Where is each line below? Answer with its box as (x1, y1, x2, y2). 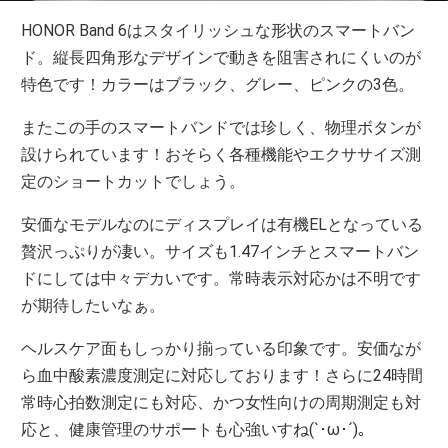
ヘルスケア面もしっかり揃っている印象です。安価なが (21, 339, 422, 359)
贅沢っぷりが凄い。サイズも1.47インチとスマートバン (21, 242, 420, 262)
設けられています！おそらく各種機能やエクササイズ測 (21, 145, 422, 165)
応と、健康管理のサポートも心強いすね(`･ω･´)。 (21, 420, 375, 440)
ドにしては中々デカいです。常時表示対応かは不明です (21, 269, 422, 289)
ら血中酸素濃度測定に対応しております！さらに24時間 (21, 366, 424, 386)
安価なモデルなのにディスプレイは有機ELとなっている (21, 215, 424, 235)
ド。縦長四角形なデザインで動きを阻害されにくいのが (21, 48, 422, 68)
